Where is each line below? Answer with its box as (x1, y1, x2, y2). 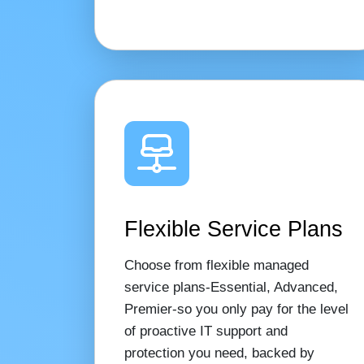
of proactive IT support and (123, 323, 288, 339)
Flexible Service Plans (123, 216, 343, 241)
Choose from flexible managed (123, 258, 309, 273)
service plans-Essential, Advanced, (123, 279, 338, 295)
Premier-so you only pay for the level (123, 301, 349, 317)
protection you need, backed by (123, 345, 314, 361)
